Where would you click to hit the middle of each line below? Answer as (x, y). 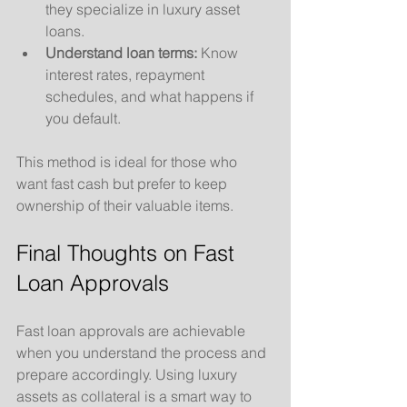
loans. (65, 30)
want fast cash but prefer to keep (124, 183)
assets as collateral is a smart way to (136, 396)
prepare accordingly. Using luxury (129, 374)
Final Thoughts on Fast (129, 253)
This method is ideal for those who (129, 161)
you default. (83, 118)
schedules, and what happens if (151, 96)
